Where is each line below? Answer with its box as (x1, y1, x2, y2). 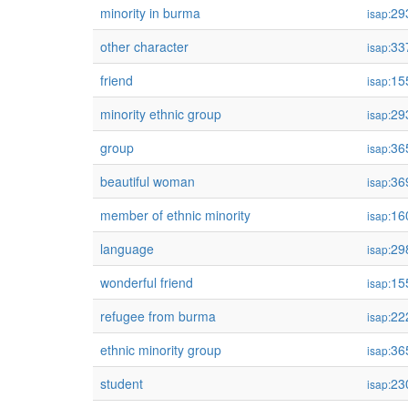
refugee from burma (100, 307, 216, 325)
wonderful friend (100, 273, 193, 291)
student (100, 374, 143, 393)
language (100, 240, 154, 258)
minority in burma (100, 4, 200, 22)
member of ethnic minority (100, 206, 250, 224)
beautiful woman (100, 172, 195, 190)
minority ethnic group (100, 105, 221, 123)
